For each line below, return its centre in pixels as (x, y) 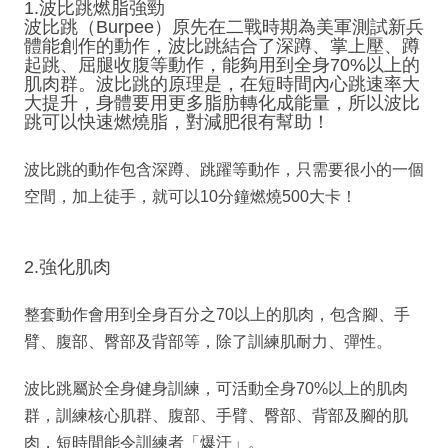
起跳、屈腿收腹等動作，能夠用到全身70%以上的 (222, 64)
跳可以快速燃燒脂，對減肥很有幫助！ (177, 121)
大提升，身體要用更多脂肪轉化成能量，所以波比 (222, 102)
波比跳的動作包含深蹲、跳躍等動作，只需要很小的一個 (224, 169)
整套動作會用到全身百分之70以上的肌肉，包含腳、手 (217, 314)
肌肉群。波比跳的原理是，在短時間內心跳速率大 (222, 83)
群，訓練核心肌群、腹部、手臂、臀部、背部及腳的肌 (216, 415)
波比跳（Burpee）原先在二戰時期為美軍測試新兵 (224, 26)
